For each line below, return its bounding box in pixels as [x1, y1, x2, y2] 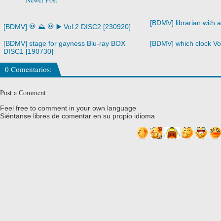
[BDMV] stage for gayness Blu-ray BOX [3, 39, 126, 48]
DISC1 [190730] [3, 47, 54, 56]
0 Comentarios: [5, 64, 52, 74]
